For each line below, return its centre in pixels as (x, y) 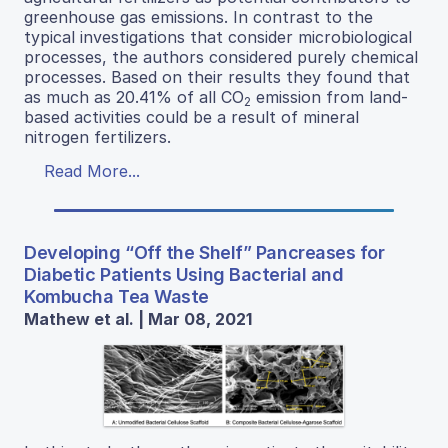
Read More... (92, 170)
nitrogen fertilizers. (97, 136)
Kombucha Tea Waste (116, 296)
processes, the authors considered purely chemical (221, 56)
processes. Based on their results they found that (217, 76)
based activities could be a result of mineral (191, 116)
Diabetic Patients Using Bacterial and (184, 274)
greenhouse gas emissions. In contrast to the (198, 16)
